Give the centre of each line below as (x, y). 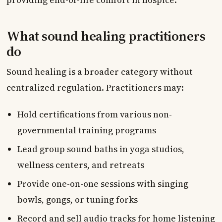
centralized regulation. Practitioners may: (95, 87)
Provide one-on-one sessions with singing (103, 184)
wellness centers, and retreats (81, 165)
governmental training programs (86, 130)
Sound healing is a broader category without (99, 72)
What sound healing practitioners (106, 36)
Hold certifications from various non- (94, 114)
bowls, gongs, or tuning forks (77, 199)
